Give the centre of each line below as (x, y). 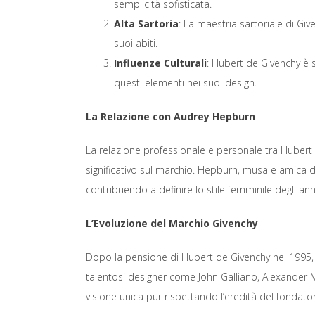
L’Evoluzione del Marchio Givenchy (172, 223)
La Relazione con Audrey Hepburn (171, 116)
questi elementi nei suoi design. (185, 83)
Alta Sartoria (146, 24)
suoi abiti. (136, 43)
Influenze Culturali (160, 63)
